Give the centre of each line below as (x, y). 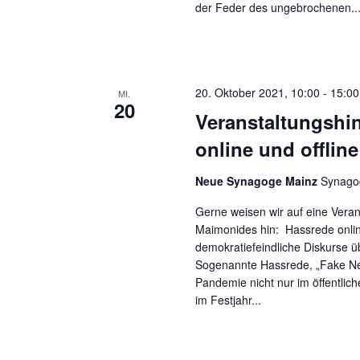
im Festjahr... (229, 300)
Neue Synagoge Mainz (258, 181)
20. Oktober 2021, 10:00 (258, 92)
